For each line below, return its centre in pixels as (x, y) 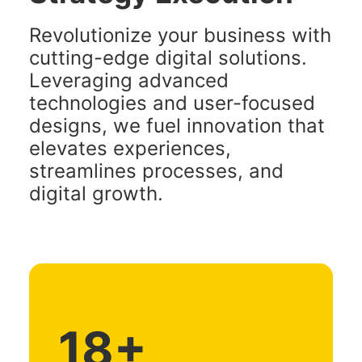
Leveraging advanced (129, 80)
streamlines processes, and (156, 171)
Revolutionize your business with (180, 35)
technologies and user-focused (172, 103)
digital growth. (96, 194)
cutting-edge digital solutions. (168, 58)
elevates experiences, (130, 148)
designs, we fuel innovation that (177, 126)
